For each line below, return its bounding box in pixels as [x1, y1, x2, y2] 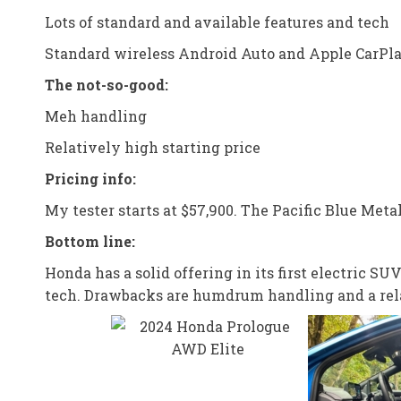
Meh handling [45, 107, 147, 125]
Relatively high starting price [45, 138, 260, 157]
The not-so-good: [45, 75, 168, 94]
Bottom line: [45, 232, 135, 251]
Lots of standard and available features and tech [45, 13, 389, 31]
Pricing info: [45, 169, 136, 188]
